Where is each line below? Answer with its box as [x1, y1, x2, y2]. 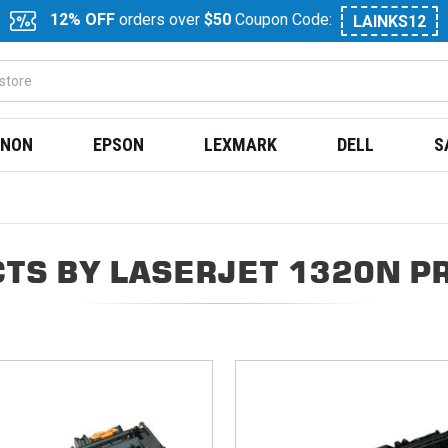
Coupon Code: [231, 10, 336, 30]
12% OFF [50, 10, 115, 30]
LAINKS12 [353, 12, 426, 31]
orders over [115, 10, 204, 30]
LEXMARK [204, 134, 277, 155]
